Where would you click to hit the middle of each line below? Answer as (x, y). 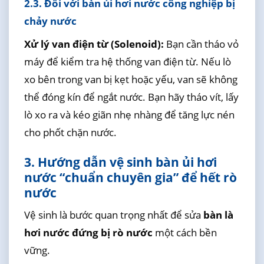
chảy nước (50, 21)
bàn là (218, 215)
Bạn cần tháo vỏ (201, 44)
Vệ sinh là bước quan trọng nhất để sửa (113, 215)
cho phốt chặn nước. (70, 132)
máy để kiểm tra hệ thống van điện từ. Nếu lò (127, 61)
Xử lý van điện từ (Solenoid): (94, 44)
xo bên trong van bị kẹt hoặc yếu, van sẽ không (131, 79)
